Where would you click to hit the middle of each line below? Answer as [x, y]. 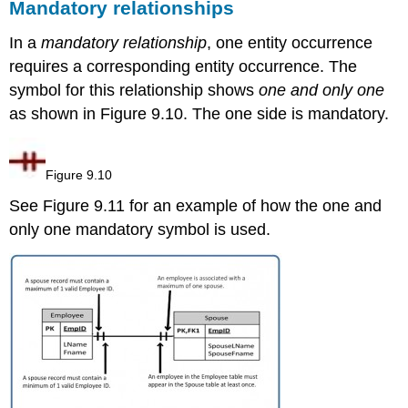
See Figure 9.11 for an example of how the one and [196, 206]
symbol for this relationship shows [134, 90]
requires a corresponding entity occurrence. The [184, 66]
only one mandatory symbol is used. [140, 230]
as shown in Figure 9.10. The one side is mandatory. [199, 113]
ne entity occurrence [299, 42]
